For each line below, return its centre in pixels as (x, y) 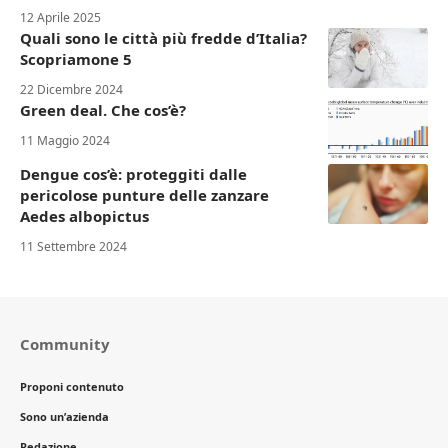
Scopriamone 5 (76, 58)
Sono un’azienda (64, 416)
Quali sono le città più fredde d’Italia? (163, 37)
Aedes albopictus (84, 215)
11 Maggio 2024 (65, 140)
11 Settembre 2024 (73, 246)
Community (65, 343)
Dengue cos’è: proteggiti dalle (133, 173)
